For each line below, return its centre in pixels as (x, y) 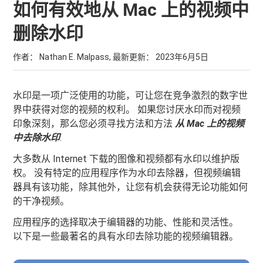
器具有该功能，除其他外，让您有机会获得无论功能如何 (131, 187)
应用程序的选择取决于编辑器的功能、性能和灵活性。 (126, 222)
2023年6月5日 (182, 57)
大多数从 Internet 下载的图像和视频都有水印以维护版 (127, 159)
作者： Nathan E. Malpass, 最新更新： (85, 57)
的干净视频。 (41, 201)
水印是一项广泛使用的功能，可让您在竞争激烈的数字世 (131, 95)
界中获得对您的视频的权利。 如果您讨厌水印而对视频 (127, 109)
